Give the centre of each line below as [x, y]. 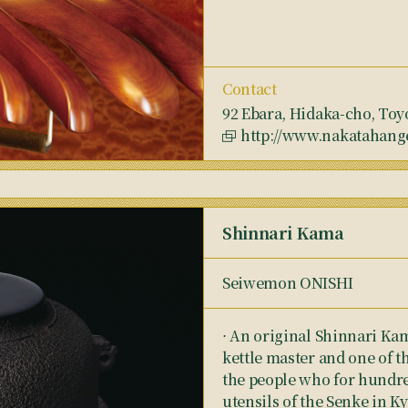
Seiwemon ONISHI [288, 283]
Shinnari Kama [283, 232]
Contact [250, 89]
